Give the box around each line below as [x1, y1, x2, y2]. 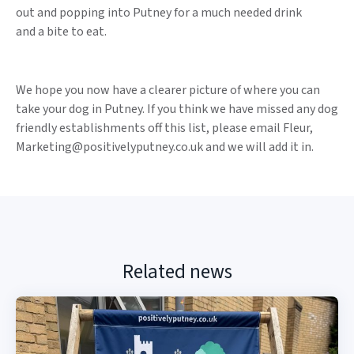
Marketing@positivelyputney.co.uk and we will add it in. [16, 138, 314, 156]
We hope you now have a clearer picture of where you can [16, 81, 320, 100]
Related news [122, 258, 232, 287]
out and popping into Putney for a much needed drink [16, 4, 302, 22]
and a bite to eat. [16, 23, 107, 41]
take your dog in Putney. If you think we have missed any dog [16, 100, 338, 119]
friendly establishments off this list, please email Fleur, [16, 119, 313, 137]
